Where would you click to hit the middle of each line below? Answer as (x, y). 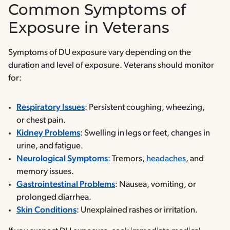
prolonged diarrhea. (54, 198)
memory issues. (45, 172)
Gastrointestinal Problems (66, 185)
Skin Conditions (46, 210)
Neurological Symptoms (62, 159)
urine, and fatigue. (50, 146)
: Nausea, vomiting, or (156, 185)
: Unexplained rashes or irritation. (137, 210)
